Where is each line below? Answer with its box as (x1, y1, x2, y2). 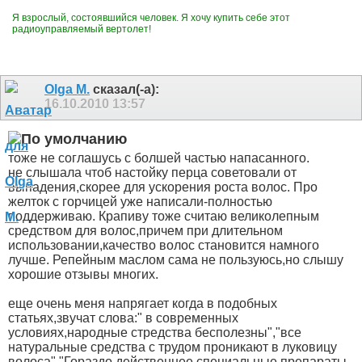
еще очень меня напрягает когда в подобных (8, 296, 277, 310)
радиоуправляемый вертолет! (12, 23, 154, 35)
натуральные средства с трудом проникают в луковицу (8, 339, 337, 354)
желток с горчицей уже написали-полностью (8, 194, 272, 208)
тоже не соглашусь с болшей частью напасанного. (8, 150, 309, 165)
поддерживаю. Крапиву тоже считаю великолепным (8, 208, 319, 223)
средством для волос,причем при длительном (8, 223, 283, 238)
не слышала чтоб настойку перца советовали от (8, 165, 297, 179)
